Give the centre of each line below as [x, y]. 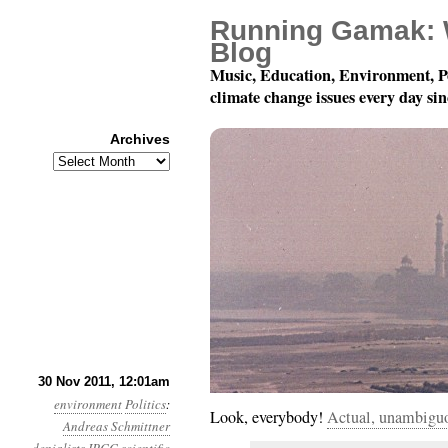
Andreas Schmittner [116, 426]
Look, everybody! [268, 417]
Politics [145, 404]
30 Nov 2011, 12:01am [104, 381]
